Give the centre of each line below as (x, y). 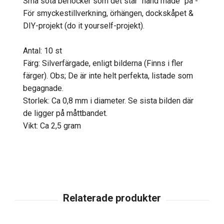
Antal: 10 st (42, 51)
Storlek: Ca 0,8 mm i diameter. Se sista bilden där (108, 101)
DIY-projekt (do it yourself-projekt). (84, 26)
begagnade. (43, 88)
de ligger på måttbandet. (65, 113)
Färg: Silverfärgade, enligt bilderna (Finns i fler (103, 63)
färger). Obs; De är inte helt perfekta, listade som (108, 76)
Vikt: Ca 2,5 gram (52, 126)
